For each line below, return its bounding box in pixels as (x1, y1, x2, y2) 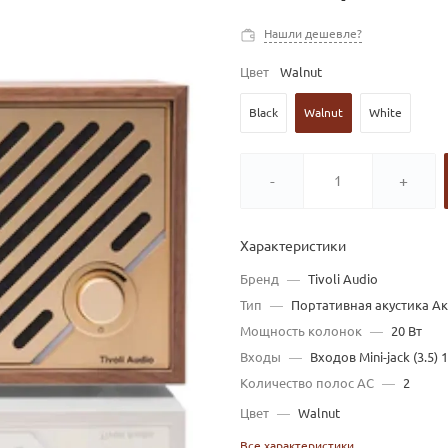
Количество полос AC (240, 376, 374, 390)
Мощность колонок (240, 324, 362, 338)
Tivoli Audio (308, 272, 378, 286)
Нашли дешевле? (264, 27, 362, 40)
